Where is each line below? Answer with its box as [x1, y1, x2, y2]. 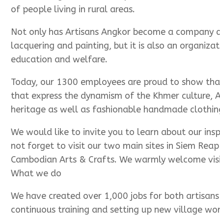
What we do [11, 168, 61, 179]
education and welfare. [11, 54, 108, 65]
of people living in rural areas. [11, 4, 135, 15]
